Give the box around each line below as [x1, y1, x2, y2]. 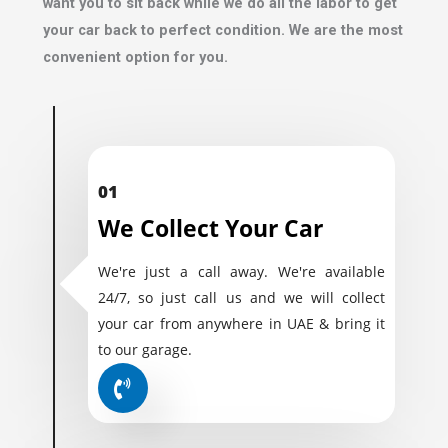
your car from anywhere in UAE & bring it [97, 313, 386, 333]
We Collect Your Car [97, 211, 323, 244]
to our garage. [97, 339, 192, 359]
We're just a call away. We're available [97, 261, 386, 281]
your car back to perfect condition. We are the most [42, 21, 403, 40]
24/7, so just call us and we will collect [97, 287, 386, 307]
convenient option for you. [42, 48, 228, 67]
